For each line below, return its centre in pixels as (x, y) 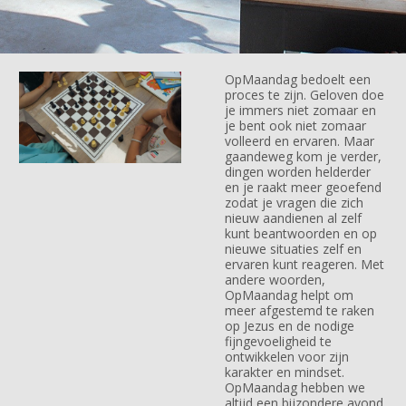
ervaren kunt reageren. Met (304, 264)
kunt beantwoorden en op (300, 233)
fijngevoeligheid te (278, 341)
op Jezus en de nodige (289, 325)
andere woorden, (275, 279)
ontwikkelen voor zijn (286, 356)
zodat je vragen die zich (294, 202)
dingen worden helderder (297, 171)
